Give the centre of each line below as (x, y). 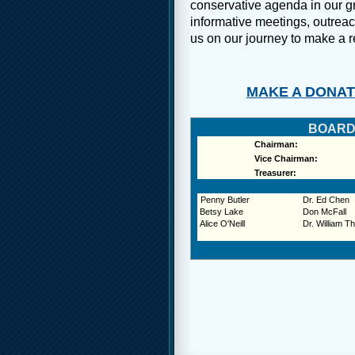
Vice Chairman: (284, 159)
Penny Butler (225, 200)
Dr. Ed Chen (326, 200)
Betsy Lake (220, 212)
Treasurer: (275, 173)
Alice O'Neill (222, 224)
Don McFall (324, 212)
